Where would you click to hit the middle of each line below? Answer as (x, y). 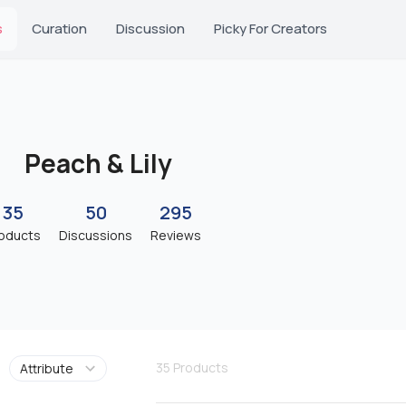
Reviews (176, 235)
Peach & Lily (98, 163)
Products (200, 367)
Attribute (46, 368)
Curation (59, 29)
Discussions (96, 235)
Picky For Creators (271, 29)
